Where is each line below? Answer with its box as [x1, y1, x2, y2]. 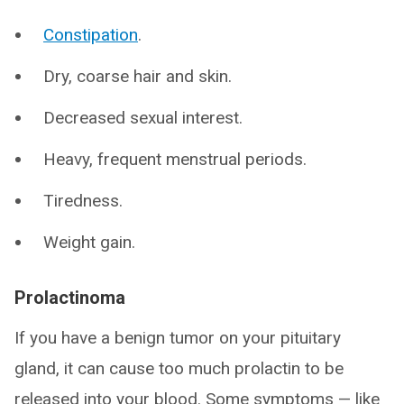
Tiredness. [43, 190, 123, 211]
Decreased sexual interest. [43, 107, 243, 128]
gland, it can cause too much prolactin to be [14, 358, 344, 379]
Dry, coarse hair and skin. [43, 66, 232, 87]
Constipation [43, 24, 138, 45]
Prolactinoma [14, 287, 125, 308]
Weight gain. [43, 232, 135, 252]
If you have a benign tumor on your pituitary [14, 327, 341, 348]
